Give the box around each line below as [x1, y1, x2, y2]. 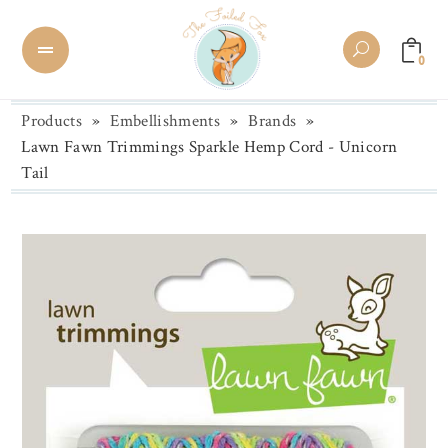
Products [21, 110, 82, 132]
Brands [248, 110, 297, 132]
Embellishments [110, 110, 221, 132]
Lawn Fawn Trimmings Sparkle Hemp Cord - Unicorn [21, 136, 398, 158]
